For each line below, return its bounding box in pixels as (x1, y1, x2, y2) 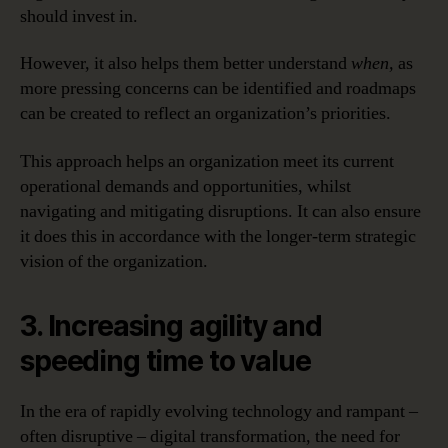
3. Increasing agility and (20, 308, 322, 343)
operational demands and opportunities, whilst (20, 174, 351, 198)
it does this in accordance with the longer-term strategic (20, 224, 416, 248)
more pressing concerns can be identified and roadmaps (20, 77, 416, 101)
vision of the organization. (20, 249, 208, 273)
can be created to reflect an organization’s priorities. (20, 102, 391, 126)
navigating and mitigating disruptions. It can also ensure (20, 199, 421, 223)
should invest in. (20, 4, 138, 28)
